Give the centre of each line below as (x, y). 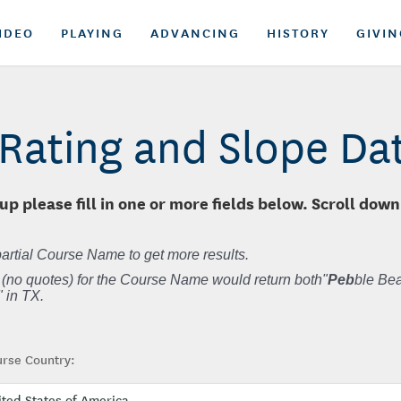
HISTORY (298, 32)
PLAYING (92, 32)
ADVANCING (195, 32)
